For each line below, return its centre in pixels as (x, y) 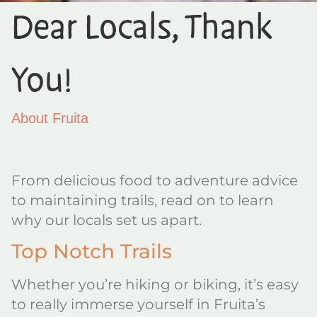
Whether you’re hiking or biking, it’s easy (155, 285)
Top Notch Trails (92, 252)
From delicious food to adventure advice (155, 180)
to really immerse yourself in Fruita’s (138, 305)
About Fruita (50, 118)
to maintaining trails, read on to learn (143, 200)
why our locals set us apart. (106, 220)
